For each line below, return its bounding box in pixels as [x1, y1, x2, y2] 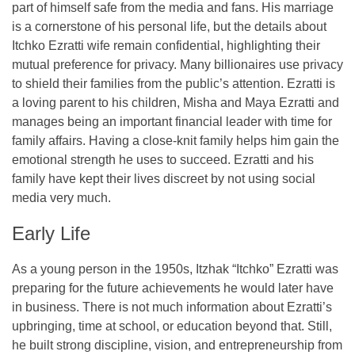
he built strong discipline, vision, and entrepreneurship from [12, 338, 342, 352]
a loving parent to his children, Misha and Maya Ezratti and [12, 95, 339, 109]
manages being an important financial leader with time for [12, 114, 332, 128]
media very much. [12, 190, 111, 204]
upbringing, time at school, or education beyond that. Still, [12, 319, 332, 333]
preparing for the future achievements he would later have [12, 281, 334, 295]
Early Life [12, 222, 90, 244]
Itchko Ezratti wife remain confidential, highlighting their [12, 38, 320, 52]
